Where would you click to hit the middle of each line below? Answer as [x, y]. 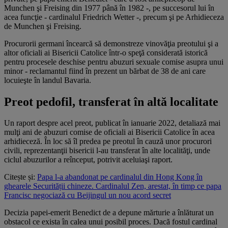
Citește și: [21, 177]
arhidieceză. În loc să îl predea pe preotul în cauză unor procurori [108, 141]
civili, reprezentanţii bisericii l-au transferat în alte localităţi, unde [107, 151]
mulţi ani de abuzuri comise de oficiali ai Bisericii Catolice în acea [109, 132]
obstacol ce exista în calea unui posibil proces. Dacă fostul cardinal [111, 222]
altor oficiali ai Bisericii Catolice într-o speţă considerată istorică [106, 52]
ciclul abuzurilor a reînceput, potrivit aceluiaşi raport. [88, 160]
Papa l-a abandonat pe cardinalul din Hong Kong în [120, 177]
